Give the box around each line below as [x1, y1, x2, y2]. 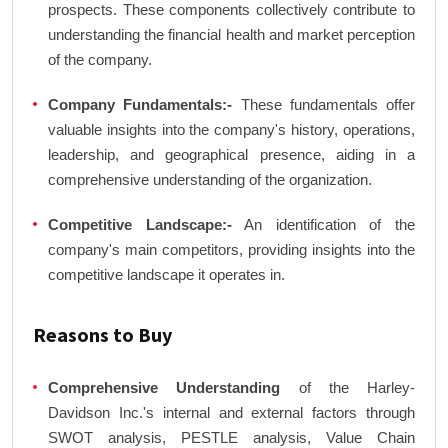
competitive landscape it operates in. [48, 266, 285, 284]
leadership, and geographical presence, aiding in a [48, 146, 415, 164]
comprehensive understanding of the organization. [48, 171, 372, 189]
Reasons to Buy [33, 322, 172, 348]
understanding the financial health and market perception [48, 26, 415, 44]
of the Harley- [280, 379, 415, 397]
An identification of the [231, 216, 416, 234]
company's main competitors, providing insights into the [48, 241, 415, 259]
